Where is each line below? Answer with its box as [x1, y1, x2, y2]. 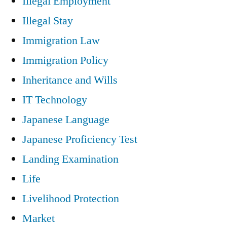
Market [22, 211, 55, 225]
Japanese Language [22, 112, 109, 127]
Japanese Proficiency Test [22, 132, 137, 146]
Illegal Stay [22, 13, 73, 28]
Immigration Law [22, 33, 100, 48]
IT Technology [22, 92, 87, 107]
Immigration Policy [22, 53, 108, 67]
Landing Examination [22, 152, 119, 166]
